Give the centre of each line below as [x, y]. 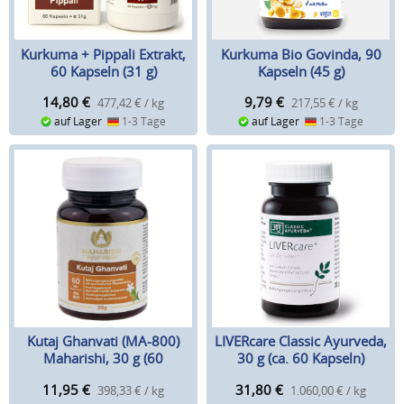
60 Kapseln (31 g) [103, 71]
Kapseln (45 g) [301, 71]
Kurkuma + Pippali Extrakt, [103, 54]
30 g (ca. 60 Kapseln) [301, 358]
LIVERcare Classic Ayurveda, [301, 341]
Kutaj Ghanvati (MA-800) [103, 341]
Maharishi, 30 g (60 [103, 358]
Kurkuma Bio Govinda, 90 [301, 54]
